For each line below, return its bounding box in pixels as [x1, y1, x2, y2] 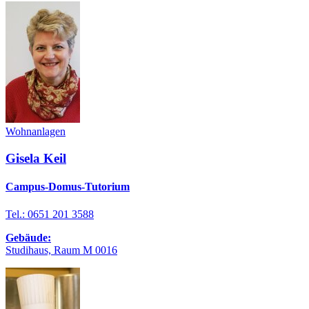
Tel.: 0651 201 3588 [6, 208, 94, 220]
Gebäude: [6, 231, 51, 243]
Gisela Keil [6, 151, 66, 166]
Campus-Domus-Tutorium [6, 181, 130, 193]
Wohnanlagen [6, 126, 66, 138]
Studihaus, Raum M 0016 [6, 243, 117, 256]
